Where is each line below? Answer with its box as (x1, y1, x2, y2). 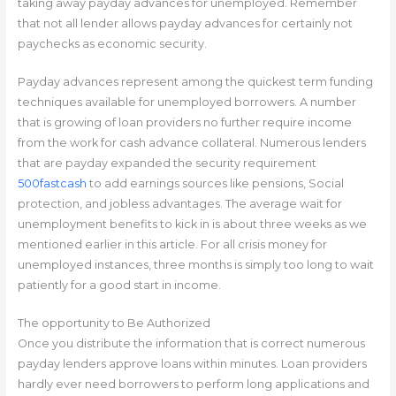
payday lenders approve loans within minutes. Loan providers (17, 357, 367, 371)
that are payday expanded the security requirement (17, 156, 316, 170)
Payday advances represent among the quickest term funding (17, 74, 373, 88)
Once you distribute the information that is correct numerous (17, 337, 365, 351)
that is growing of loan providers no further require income (17, 115, 352, 129)
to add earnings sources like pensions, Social (86, 176, 344, 190)
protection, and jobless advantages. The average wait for (17, 196, 342, 210)
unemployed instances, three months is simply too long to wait (17, 257, 374, 271)
